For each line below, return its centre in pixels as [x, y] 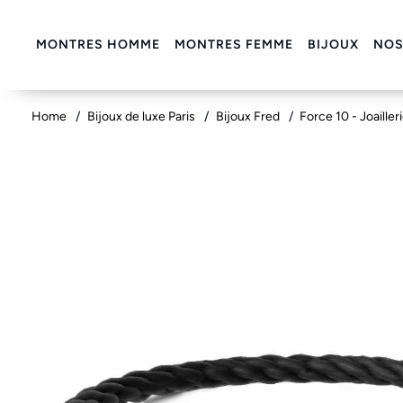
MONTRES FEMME [234, 45]
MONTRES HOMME [98, 45]
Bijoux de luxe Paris [142, 116]
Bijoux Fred [249, 116]
